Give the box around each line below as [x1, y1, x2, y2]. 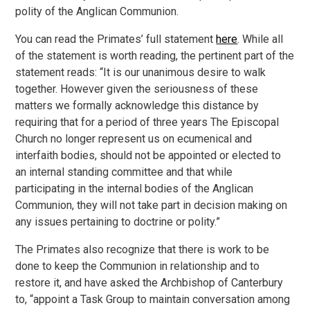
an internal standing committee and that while [15, 165, 233, 179]
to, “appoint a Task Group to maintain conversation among [15, 293, 291, 306]
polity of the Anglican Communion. [15, 5, 179, 18]
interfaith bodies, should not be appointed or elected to [15, 149, 282, 162]
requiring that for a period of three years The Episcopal [15, 116, 280, 129]
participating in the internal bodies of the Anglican [15, 182, 254, 195]
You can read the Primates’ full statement [15, 33, 217, 46]
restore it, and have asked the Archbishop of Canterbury [15, 276, 284, 289]
